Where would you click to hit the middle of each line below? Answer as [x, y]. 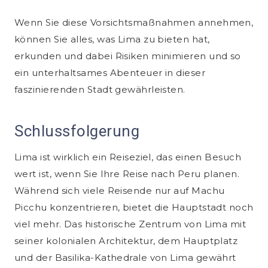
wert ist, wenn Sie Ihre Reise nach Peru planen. [127, 174]
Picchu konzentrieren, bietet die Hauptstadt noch [134, 208]
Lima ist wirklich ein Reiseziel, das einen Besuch [128, 157]
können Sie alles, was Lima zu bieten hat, [112, 39]
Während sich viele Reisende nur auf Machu [120, 191]
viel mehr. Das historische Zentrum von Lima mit [130, 224]
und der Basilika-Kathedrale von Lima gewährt [125, 258]
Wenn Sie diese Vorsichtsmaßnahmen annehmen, [134, 23]
